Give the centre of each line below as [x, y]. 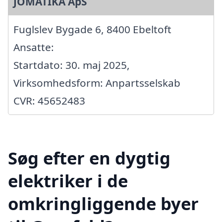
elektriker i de [68, 181]
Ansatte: [34, 47]
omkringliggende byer [103, 204]
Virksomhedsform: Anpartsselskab [97, 83]
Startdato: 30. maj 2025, [72, 65]
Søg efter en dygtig [89, 158]
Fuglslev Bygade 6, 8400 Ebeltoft [92, 29]
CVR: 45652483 [49, 100]
